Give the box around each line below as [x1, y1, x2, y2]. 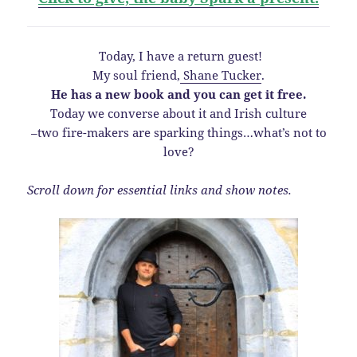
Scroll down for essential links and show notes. [27, 181, 292, 198]
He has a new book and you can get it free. [51, 85, 306, 102]
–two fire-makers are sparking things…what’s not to [30, 124, 327, 140]
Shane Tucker [180, 66, 261, 83]
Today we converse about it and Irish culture [50, 104, 307, 121]
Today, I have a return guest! [95, 47, 262, 64]
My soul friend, [92, 66, 180, 83]
